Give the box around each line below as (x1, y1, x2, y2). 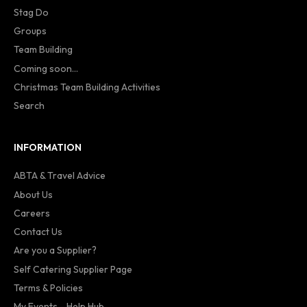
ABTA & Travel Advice (14, 169, 106, 182)
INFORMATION (14, 141, 82, 154)
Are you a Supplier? (14, 244, 97, 257)
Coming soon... (14, 62, 78, 75)
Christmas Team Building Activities (14, 80, 160, 93)
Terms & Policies (14, 281, 83, 294)
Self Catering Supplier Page (14, 262, 132, 275)
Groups (14, 25, 47, 38)
